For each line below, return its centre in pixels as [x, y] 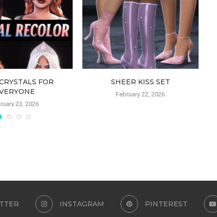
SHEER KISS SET [140, 82]
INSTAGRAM [82, 204]
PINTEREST [166, 204]
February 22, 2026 [140, 94]
